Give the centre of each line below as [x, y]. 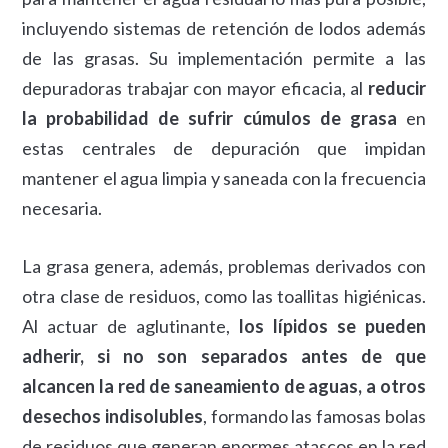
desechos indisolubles [113, 416]
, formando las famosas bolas [314, 416]
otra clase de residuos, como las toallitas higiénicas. [224, 296]
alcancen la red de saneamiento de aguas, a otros [224, 386]
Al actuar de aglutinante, [130, 326]
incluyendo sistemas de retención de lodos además [224, 28]
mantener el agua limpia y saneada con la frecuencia [224, 178]
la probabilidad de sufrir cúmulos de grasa [209, 118]
